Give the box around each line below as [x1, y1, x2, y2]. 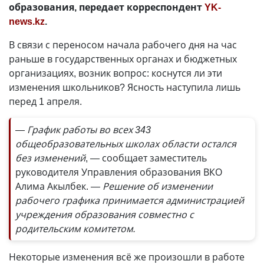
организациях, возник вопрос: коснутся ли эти [9, 66, 222, 80]
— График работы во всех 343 [15, 123, 151, 136]
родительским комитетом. [15, 222, 136, 235]
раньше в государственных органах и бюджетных [9, 52, 237, 65]
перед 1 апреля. [9, 94, 82, 108]
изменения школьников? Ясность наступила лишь [9, 80, 240, 94]
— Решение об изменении [91, 179, 213, 193]
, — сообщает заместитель [85, 151, 207, 164]
